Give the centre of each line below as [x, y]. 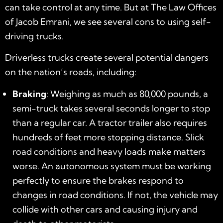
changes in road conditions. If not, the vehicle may [115, 195]
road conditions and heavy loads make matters [109, 151]
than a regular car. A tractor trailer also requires [110, 122]
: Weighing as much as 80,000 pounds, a [127, 94]
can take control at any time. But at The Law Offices [111, 7]
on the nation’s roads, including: [71, 72]
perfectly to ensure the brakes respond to [98, 180]
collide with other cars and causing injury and [105, 209]
